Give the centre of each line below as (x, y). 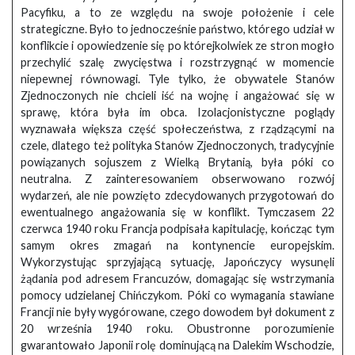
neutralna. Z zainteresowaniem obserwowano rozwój (177, 179)
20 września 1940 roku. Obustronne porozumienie (177, 329)
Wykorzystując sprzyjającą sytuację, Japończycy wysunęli (177, 262)
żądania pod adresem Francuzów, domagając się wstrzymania (177, 279)
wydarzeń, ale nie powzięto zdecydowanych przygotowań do (177, 196)
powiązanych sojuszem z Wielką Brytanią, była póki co (177, 162)
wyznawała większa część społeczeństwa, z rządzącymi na (177, 129)
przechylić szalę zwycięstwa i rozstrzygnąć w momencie (177, 63)
